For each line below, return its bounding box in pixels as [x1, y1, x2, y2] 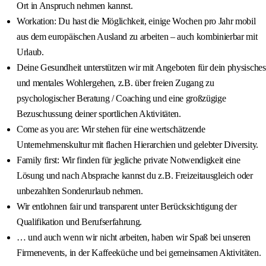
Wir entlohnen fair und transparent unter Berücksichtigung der [17, 201, 237, 212]
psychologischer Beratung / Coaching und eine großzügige [17, 93, 226, 104]
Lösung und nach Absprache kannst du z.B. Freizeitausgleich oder [17, 170, 253, 181]
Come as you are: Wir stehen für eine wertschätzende [17, 124, 205, 135]
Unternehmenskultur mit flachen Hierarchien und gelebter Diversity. [17, 140, 258, 150]
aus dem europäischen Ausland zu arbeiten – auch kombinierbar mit [17, 31, 258, 42]
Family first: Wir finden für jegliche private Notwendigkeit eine [17, 155, 240, 166]
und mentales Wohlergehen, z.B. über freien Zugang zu [17, 78, 214, 88]
